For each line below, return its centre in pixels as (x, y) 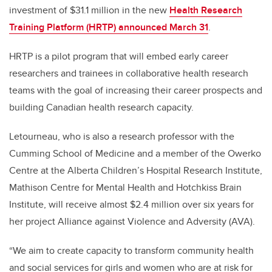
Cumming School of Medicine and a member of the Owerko (135, 154)
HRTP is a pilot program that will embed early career (119, 56)
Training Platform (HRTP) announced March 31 (109, 27)
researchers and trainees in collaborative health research (129, 73)
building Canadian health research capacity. (104, 107)
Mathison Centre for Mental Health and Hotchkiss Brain (125, 188)
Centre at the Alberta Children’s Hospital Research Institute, (136, 171)
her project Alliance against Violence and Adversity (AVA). (132, 222)
